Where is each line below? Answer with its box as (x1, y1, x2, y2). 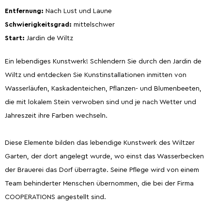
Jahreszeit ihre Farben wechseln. (5, 112, 108, 119)
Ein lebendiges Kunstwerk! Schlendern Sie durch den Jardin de (5, 58, 201, 65)
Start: (5, 34, 25, 42)
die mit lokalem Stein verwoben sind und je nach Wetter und (5, 98, 196, 106)
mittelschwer (72, 21, 115, 28)
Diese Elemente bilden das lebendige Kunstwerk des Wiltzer (5, 139, 195, 146)
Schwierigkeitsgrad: (5, 21, 72, 28)
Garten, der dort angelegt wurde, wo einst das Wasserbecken (5, 153, 204, 160)
